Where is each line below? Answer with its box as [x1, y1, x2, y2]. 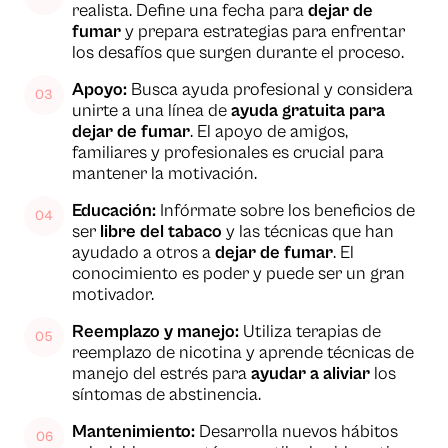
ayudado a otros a [72, 242, 215, 264]
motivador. [72, 284, 154, 306]
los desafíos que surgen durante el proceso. [72, 42, 404, 64]
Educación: [72, 200, 156, 222]
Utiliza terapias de [239, 321, 381, 343]
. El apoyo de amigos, [190, 121, 348, 143]
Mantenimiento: [72, 421, 195, 443]
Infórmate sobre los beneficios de [156, 200, 415, 222]
